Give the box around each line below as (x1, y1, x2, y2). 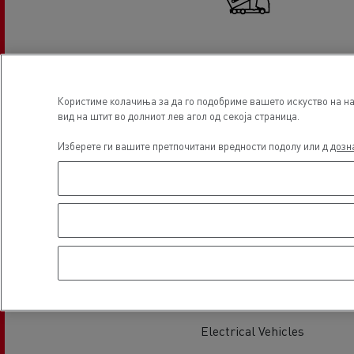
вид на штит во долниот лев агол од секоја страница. (58, 108, 299, 122)
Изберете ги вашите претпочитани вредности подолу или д (58, 138, 330, 153)
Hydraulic (225, 60, 280, 77)
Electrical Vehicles (200, 322, 304, 339)
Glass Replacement (198, 182, 307, 199)
